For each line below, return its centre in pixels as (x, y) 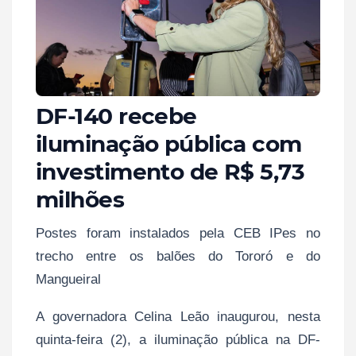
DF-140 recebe (116, 116)
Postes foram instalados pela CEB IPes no (178, 233)
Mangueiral (68, 279)
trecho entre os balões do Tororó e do (178, 256)
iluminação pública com (169, 143)
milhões (80, 199)
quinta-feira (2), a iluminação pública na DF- (178, 339)
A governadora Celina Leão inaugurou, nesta (178, 316)
